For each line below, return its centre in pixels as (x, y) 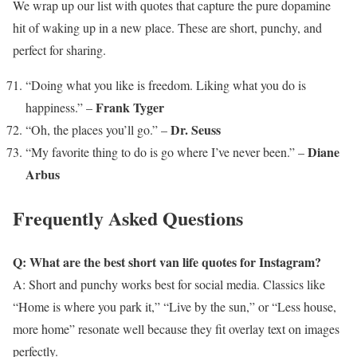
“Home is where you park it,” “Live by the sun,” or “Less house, (175, 307)
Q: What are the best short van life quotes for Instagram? (167, 262)
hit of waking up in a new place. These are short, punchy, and (167, 28)
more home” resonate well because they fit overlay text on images (176, 329)
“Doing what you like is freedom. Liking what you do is (166, 85)
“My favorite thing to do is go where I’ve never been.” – (167, 152)
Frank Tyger (130, 108)
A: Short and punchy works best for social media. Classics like (169, 284)
